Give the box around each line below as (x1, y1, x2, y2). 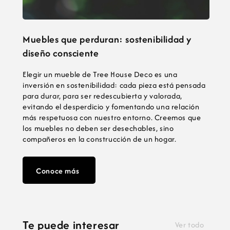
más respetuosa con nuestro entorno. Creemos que (23, 111, 201, 123)
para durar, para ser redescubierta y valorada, (23, 90, 182, 101)
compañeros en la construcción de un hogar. (23, 133, 177, 144)
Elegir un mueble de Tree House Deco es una (23, 68, 178, 80)
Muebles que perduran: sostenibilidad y (23, 32, 192, 47)
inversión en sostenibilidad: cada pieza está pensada (23, 79, 206, 90)
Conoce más (36, 165, 80, 176)
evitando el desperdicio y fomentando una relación (23, 101, 200, 112)
